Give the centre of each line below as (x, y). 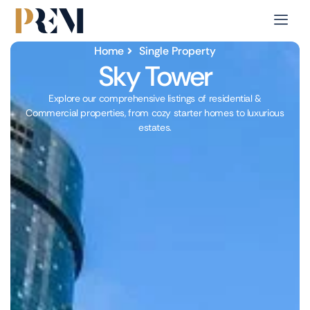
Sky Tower (155, 76)
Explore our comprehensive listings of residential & (155, 99)
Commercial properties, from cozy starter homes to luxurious (155, 113)
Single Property (178, 51)
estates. (155, 128)
